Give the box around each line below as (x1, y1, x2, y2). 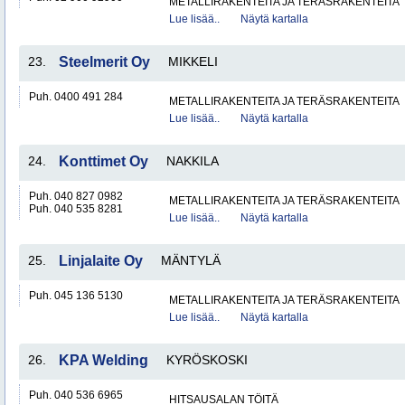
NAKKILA (166, 154, 219, 168)
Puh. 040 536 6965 (29, 389, 123, 401)
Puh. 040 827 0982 (29, 190, 123, 202)
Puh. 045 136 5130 (29, 289, 123, 302)
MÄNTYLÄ (161, 253, 221, 268)
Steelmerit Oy (59, 54, 150, 70)
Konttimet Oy (59, 154, 148, 169)
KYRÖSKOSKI (166, 353, 248, 367)
